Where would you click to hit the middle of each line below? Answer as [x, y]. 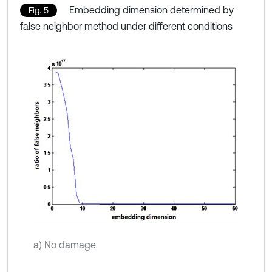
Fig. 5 [39, 10]
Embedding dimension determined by [151, 9]
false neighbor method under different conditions [126, 26]
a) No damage [64, 244]
